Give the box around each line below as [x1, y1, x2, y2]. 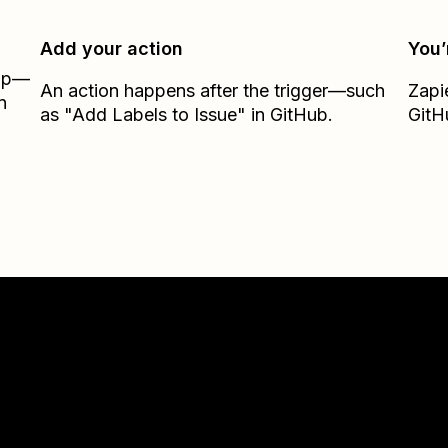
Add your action [40, 38, 184, 59]
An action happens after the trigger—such [40, 80, 386, 101]
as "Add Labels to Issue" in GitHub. [40, 104, 334, 125]
